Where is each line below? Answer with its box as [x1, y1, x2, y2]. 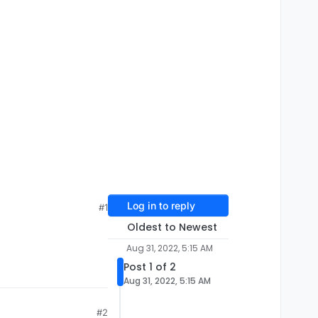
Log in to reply [126, 199, 195, 212]
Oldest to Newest [126, 220, 217, 235]
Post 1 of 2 [124, 260, 176, 275]
